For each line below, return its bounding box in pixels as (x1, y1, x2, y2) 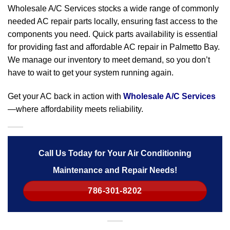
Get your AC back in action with (8, 92, 123, 101)
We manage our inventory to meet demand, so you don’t (8, 55, 210, 65)
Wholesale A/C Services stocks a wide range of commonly (8, 4, 219, 13)
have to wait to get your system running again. (8, 68, 174, 78)
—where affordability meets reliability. (8, 105, 143, 114)
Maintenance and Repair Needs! (53, 166, 177, 175)
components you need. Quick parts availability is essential (8, 30, 218, 39)
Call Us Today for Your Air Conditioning (39, 149, 191, 158)
